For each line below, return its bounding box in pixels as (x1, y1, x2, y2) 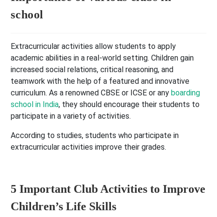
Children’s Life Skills (11, 200, 117, 213)
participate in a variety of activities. (11, 111, 131, 121)
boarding (171, 88, 201, 98)
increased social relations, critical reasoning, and (11, 65, 174, 75)
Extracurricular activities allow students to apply (11, 42, 176, 51)
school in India (11, 100, 59, 109)
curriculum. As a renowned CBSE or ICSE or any (11, 88, 171, 98)
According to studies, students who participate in (11, 131, 179, 140)
